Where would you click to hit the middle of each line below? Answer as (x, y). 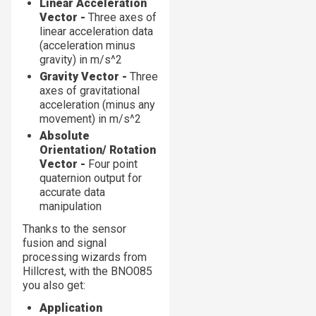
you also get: (54, 285)
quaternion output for (91, 178)
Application (71, 308)
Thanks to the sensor (74, 229)
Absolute (65, 135)
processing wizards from (85, 257)
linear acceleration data (96, 31)
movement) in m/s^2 (90, 119)
